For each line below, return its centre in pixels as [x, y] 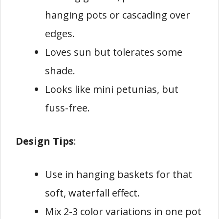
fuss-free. [67, 108]
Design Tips [45, 141]
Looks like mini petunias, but [112, 89]
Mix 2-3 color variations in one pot [123, 211]
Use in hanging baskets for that [119, 174]
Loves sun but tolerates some [114, 52]
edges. [60, 33]
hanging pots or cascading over [118, 15]
